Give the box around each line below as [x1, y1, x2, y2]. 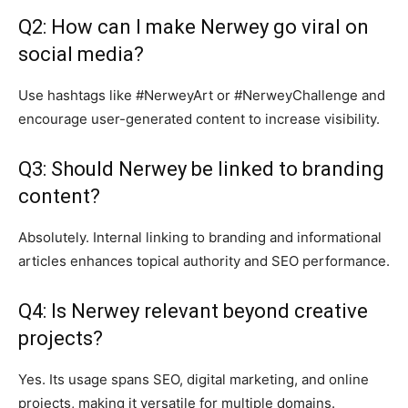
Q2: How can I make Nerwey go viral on [18, 15, 369, 39]
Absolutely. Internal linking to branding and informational [18, 229, 382, 247]
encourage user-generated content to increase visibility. [18, 110, 380, 128]
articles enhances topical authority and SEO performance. [18, 252, 390, 270]
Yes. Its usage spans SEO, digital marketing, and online [18, 371, 369, 389]
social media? [18, 43, 144, 66]
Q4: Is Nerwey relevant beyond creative [18, 300, 368, 323]
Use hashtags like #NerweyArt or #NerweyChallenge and [18, 87, 385, 105]
